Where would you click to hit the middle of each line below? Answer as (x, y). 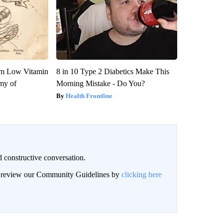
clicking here (141, 175)
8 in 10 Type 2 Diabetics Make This (112, 72)
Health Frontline (89, 96)
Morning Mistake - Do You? (100, 84)
